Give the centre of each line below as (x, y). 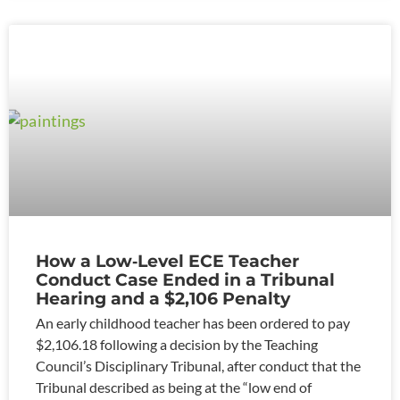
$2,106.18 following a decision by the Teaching (177, 344)
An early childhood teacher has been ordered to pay (193, 322)
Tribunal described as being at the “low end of (174, 387)
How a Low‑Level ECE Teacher (167, 260)
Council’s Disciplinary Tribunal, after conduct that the (198, 365)
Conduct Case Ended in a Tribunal (185, 279)
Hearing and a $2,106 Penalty (163, 298)
